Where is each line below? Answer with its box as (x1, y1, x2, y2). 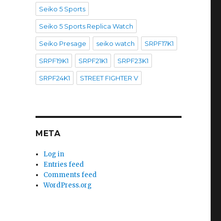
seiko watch (96, 39, 135, 47)
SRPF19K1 (38, 56, 69, 65)
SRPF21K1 (78, 56, 108, 65)
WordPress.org (43, 181, 92, 189)
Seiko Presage (38, 39, 86, 47)
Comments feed (43, 170, 97, 179)
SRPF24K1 (38, 74, 70, 82)
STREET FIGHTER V (79, 74, 138, 82)
